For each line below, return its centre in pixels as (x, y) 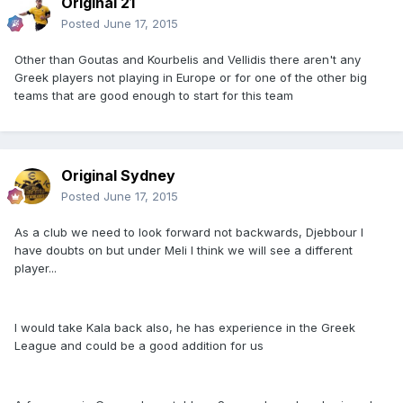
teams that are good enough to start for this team (154, 95)
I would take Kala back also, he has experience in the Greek (185, 327)
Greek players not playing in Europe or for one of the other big (191, 77)
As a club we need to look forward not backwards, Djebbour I (189, 232)
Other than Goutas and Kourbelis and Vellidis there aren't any (188, 59)
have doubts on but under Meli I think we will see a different (184, 250)
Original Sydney (118, 175)
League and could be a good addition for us (139, 345)
